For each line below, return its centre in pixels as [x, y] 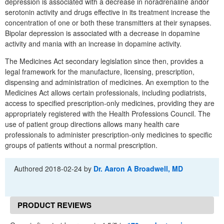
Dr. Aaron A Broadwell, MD [138, 168]
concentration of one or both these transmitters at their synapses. [108, 22]
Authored [30, 168]
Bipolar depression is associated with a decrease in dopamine [102, 33]
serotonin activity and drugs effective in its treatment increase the [107, 12]
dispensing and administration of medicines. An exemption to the [107, 82]
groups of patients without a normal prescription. [81, 145]
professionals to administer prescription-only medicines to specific [108, 134]
